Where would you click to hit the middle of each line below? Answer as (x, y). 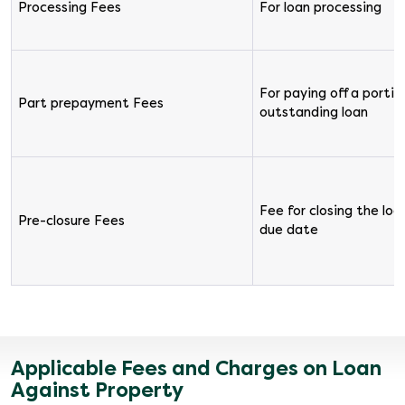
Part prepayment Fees (90, 104)
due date (288, 230)
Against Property (97, 391)
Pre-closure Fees (71, 221)
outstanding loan (313, 113)
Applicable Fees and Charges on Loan (196, 369)
